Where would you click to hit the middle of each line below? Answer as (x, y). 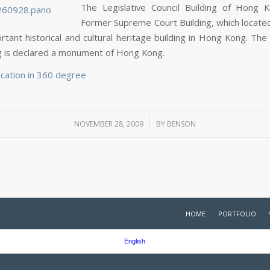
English (135, 241)
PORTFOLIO (237, 214)
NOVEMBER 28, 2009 (109, 124)
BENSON (181, 124)
